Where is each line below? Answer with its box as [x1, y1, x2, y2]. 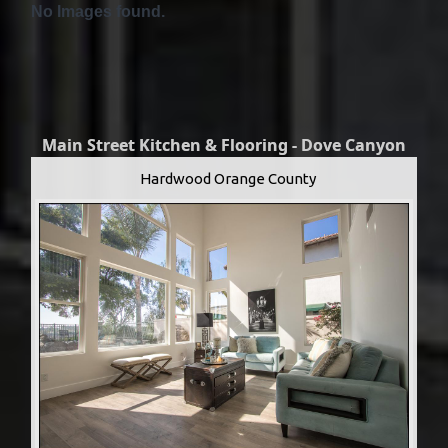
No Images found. [31, 2, 165, 20]
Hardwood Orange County [140, 169, 316, 187]
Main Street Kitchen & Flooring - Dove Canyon [42, 133, 406, 156]
